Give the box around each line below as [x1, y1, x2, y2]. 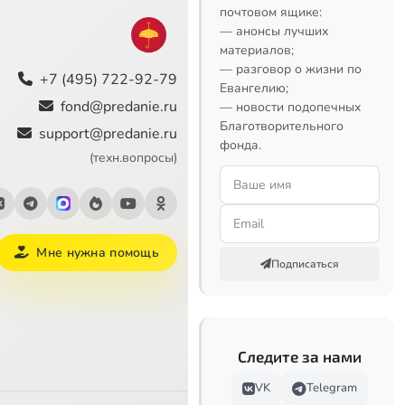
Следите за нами [238, 347, 362, 365]
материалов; [220, 42, 294, 59]
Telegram [306, 380, 357, 396]
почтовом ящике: [220, 4, 322, 21]
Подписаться [271, 257, 339, 271]
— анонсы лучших [220, 23, 328, 40]
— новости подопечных [220, 99, 361, 116]
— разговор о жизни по [220, 61, 362, 78]
